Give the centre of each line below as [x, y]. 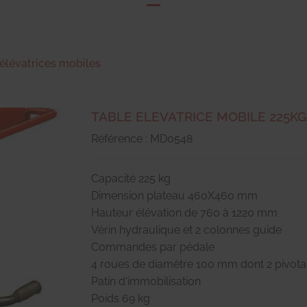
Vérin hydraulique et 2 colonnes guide [186, 230]
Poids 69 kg [121, 298]
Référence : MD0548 [142, 138]
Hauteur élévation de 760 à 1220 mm [184, 212]
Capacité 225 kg [131, 178]
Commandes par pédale [153, 247]
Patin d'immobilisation [146, 281]
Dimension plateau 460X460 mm [174, 195]
